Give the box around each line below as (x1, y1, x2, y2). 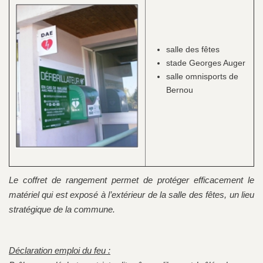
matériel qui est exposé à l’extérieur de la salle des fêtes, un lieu (9, 190, 254, 200)
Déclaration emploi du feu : (9, 245, 110, 256)
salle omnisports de (166, 72, 238, 82)
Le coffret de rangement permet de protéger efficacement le (9, 175, 254, 186)
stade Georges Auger (166, 59, 245, 68)
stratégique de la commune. (9, 204, 115, 215)
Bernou (166, 86, 193, 95)
